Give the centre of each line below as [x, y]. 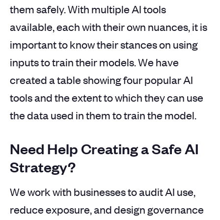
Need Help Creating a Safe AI [104, 148]
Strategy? [43, 166]
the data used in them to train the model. [103, 115]
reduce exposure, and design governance [107, 209]
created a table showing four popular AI [101, 79]
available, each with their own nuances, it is [109, 26]
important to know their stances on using [104, 44]
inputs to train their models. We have [94, 62]
